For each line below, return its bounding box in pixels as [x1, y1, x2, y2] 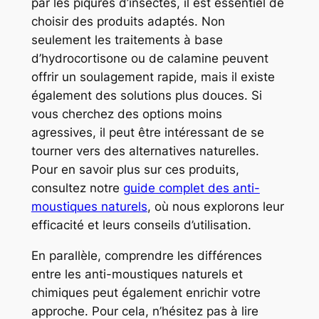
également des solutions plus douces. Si [31, 88, 262, 103]
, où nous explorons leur [147, 199, 284, 214]
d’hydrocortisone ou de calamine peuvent [31, 51, 268, 66]
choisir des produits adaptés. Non [31, 14, 225, 28]
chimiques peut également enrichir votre [31, 285, 261, 300]
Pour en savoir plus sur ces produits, [31, 162, 239, 177]
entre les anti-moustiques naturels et [31, 266, 243, 281]
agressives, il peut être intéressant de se [31, 125, 264, 140]
